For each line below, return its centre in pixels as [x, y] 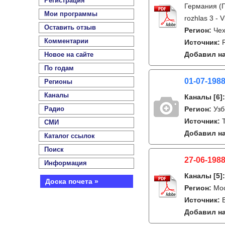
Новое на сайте [69, 54]
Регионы [58, 82]
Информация [66, 163]
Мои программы [71, 14]
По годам [59, 68]
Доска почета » [72, 181]
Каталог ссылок [70, 136]
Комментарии [66, 41]
